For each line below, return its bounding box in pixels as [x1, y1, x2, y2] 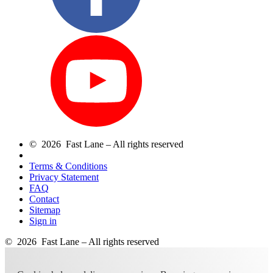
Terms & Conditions [29, 160, 107, 171]
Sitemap [29, 204, 60, 215]
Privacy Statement [29, 171, 99, 182]
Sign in [29, 215, 57, 226]
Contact [29, 193, 59, 204]
